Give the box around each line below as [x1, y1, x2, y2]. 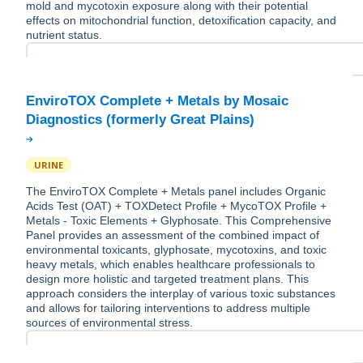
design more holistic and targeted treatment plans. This [26, 272, 309, 286]
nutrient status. [26, 28, 102, 42]
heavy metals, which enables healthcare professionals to [26, 258, 315, 271]
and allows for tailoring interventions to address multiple [26, 301, 310, 315]
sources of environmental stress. [26, 316, 193, 330]
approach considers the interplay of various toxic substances [26, 287, 335, 301]
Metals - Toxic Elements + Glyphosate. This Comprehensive [26, 214, 331, 228]
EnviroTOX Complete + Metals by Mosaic [26, 93, 288, 109]
